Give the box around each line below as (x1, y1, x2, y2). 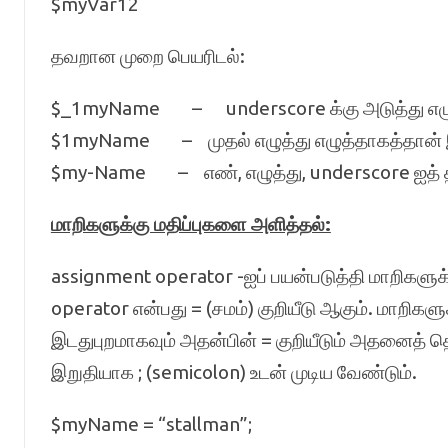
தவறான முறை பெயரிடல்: (50, 45, 245, 67)
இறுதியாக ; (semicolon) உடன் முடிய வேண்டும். (50, 361, 417, 383)
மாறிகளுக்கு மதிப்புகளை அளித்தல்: (50, 213, 331, 235)
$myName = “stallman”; (50, 413, 252, 435)
